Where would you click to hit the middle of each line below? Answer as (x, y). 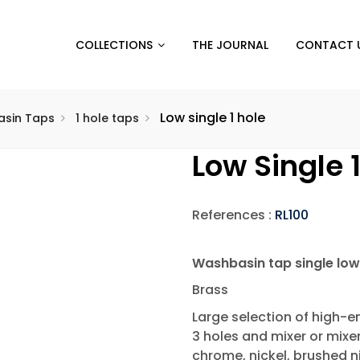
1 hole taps (107, 118)
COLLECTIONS (115, 45)
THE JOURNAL (231, 45)
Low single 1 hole (213, 118)
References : (233, 215)
